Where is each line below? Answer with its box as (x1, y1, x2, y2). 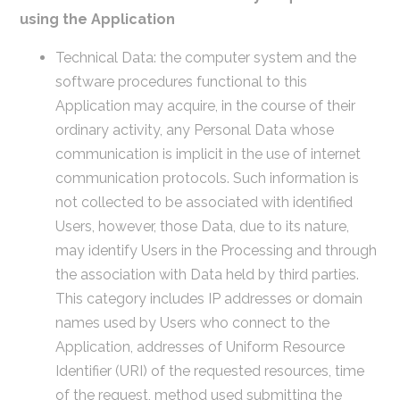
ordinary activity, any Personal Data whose (54, 121, 334, 138)
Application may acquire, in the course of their (54, 96, 355, 114)
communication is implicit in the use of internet (54, 145, 361, 162)
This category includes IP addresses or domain (54, 289, 362, 307)
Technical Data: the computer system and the (54, 48, 356, 66)
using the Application (19, 10, 175, 28)
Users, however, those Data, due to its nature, (54, 217, 349, 235)
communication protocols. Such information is (54, 169, 359, 187)
